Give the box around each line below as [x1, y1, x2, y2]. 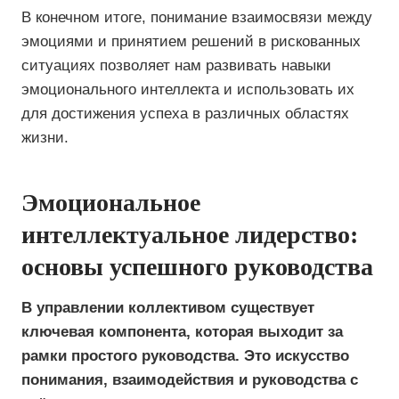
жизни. [21, 129, 69, 146]
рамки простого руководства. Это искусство [21, 347, 349, 364]
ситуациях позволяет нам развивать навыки [21, 57, 331, 74]
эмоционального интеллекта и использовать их [21, 81, 354, 98]
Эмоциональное [21, 189, 200, 216]
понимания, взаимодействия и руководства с [21, 371, 358, 388]
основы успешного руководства [21, 253, 373, 281]
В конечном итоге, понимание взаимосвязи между [21, 9, 372, 26]
